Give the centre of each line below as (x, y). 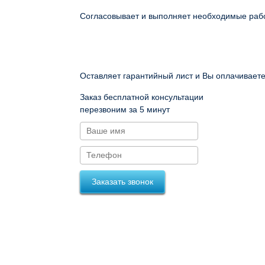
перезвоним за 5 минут (125, 109)
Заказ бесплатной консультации (142, 97)
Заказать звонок (122, 182)
